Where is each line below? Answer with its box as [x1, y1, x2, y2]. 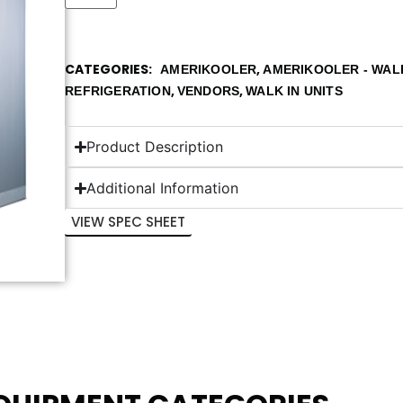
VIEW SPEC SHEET [71, 212, 186, 231]
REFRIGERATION [65, 84, 171, 98]
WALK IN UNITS [246, 84, 343, 98]
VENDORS [176, 84, 240, 98]
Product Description [86, 138, 224, 156]
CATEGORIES [65, 60, 149, 78]
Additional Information [86, 179, 239, 197]
